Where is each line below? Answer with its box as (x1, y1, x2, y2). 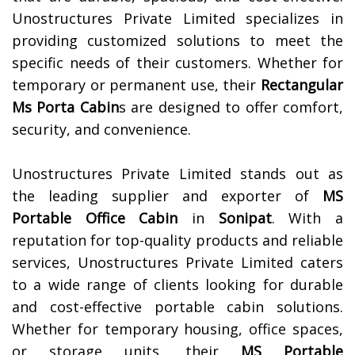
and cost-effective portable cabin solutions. (12, 297, 343, 317)
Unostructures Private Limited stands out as (12, 164, 343, 184)
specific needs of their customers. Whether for (12, 53, 343, 73)
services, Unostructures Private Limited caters (12, 253, 343, 273)
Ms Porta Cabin (12, 97, 119, 117)
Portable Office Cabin (12, 208, 178, 228)
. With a (271, 208, 344, 228)
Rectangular (261, 75, 343, 95)
